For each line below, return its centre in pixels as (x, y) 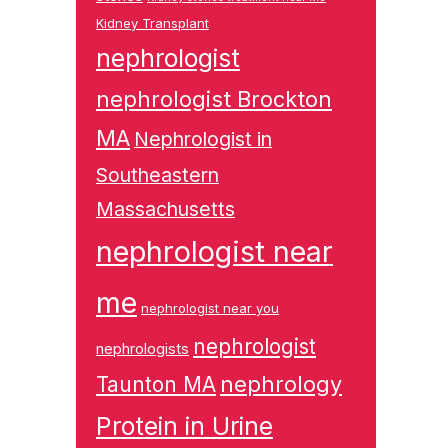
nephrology (281, 384)
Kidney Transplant (152, 23)
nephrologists (142, 348)
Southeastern (157, 175)
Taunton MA (156, 384)
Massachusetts (165, 209)
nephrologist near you (210, 308)
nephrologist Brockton (214, 99)
